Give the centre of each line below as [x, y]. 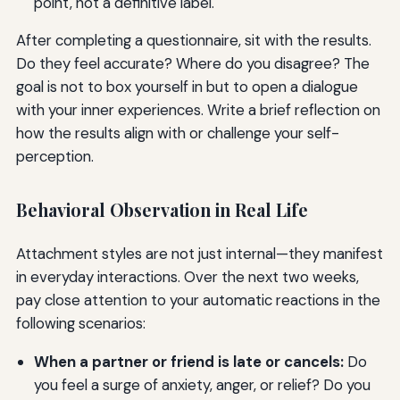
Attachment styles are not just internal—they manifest [199, 254]
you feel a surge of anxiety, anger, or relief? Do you [202, 384]
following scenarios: [80, 324]
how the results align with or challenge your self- [177, 133]
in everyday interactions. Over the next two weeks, [187, 277]
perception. [54, 157]
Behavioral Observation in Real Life [162, 210]
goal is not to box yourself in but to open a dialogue [187, 87]
